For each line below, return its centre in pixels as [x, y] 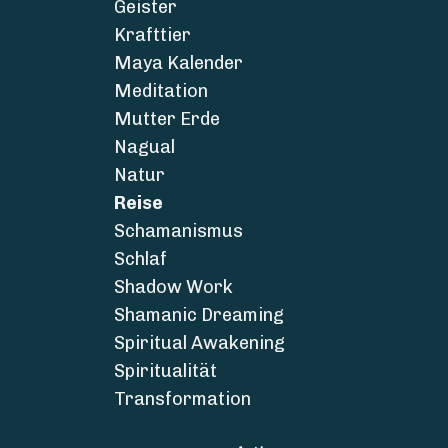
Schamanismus [178, 231]
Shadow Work [173, 287]
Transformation [182, 399]
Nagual [144, 147]
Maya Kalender [178, 63]
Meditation [160, 91]
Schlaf [140, 259]
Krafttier [152, 35]
